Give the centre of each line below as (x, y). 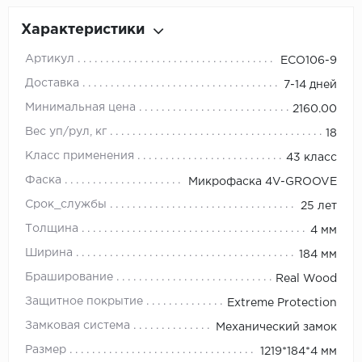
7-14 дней (310, 85)
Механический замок (276, 328)
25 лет (319, 206)
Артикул (50, 59)
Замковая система (78, 326)
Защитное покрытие (84, 302)
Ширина (49, 253)
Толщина (52, 229)
